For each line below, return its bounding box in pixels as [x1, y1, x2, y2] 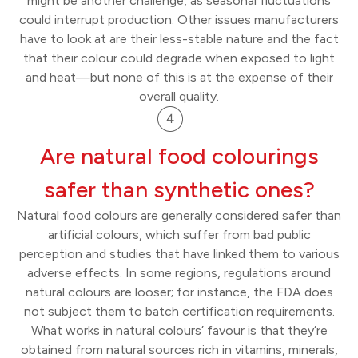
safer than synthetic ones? [43, 176, 315, 204]
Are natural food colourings [39, 142, 319, 170]
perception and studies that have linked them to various [18, 246, 340, 262]
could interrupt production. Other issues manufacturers [19, 12, 339, 28]
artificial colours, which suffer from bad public [47, 227, 311, 243]
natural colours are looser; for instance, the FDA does [25, 284, 333, 300]
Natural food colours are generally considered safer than [17, 208, 341, 224]
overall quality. [139, 89, 219, 105]
